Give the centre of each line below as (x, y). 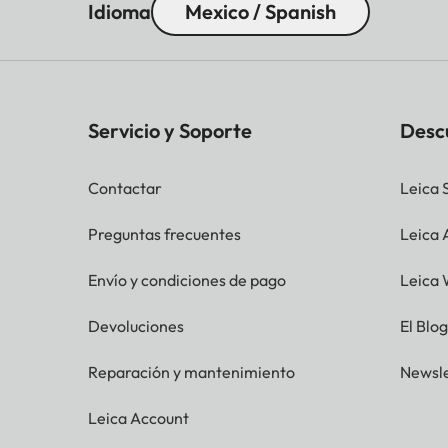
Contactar (125, 188)
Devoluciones (136, 326)
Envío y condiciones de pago (187, 280)
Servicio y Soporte (170, 131)
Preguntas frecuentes (164, 234)
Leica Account (138, 418)
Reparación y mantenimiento (191, 372)
